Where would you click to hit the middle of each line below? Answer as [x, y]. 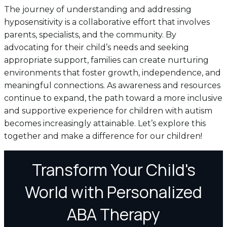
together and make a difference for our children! [103, 136]
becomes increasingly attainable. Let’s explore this [105, 123]
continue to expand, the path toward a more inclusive [113, 98]
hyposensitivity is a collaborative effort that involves [107, 22]
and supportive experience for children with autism [108, 110]
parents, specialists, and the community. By [90, 34]
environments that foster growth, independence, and [112, 72]
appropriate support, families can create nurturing [106, 60]
